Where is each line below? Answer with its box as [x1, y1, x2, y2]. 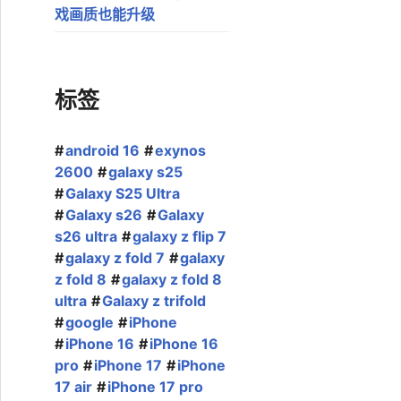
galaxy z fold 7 [65, 249, 165, 267]
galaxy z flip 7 [132, 227, 226, 245]
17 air [55, 378, 92, 396]
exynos [155, 141, 206, 159]
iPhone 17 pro [107, 378, 203, 396]
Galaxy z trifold [102, 292, 206, 310]
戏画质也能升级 [55, 4, 155, 23]
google [65, 313, 114, 331]
